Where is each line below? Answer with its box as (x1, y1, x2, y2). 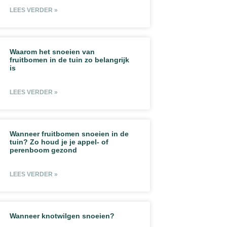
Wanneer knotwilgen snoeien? (10, 211, 115, 220)
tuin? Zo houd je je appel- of (10, 137, 109, 146)
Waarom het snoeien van (10, 47, 95, 56)
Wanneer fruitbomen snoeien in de (10, 129, 129, 138)
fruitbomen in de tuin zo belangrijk (10, 55, 130, 64)
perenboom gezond (10, 145, 78, 154)
